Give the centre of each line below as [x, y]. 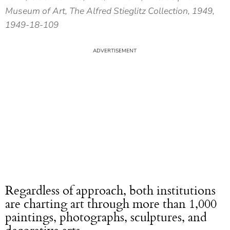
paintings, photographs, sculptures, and [106, 217]
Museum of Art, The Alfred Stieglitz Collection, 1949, [110, 11]
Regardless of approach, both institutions [110, 190]
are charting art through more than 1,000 [111, 204]
